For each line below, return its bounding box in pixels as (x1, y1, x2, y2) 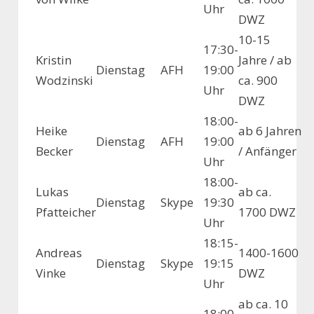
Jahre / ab (238, 52, 292, 69)
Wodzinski (36, 72, 93, 89)
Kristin (36, 52, 71, 69)
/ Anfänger (238, 143, 296, 160)
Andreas (36, 245, 82, 261)
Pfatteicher (36, 204, 96, 221)
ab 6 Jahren (238, 123, 301, 139)
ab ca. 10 (238, 296, 288, 313)
